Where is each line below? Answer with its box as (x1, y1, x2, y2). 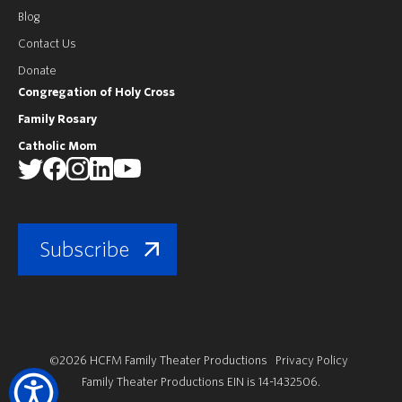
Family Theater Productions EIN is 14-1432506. (82, 375, 320, 389)
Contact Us (18, 37, 76, 51)
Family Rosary (18, 112, 97, 127)
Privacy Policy (275, 354, 348, 368)
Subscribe (39, 238, 129, 262)
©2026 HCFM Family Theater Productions (48, 354, 275, 368)
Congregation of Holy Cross (18, 85, 175, 100)
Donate (18, 64, 57, 78)
